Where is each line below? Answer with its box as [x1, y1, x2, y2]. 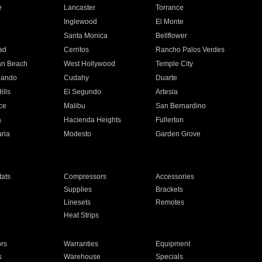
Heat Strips [63, 211, 99, 219]
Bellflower [156, 32, 188, 40]
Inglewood [63, 18, 97, 26]
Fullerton [156, 116, 184, 124]
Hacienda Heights [63, 116, 121, 124]
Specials [156, 253, 184, 261]
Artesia [156, 88, 178, 96]
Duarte [156, 74, 178, 82]
